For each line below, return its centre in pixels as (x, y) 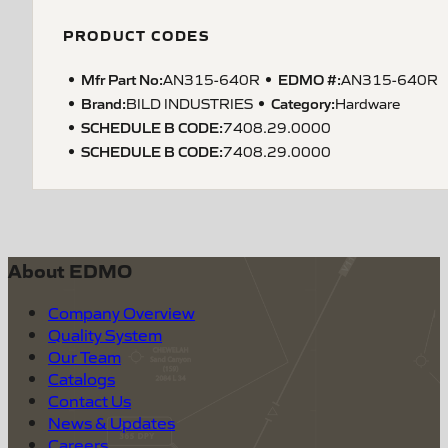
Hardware (367, 103)
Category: (303, 102)
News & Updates (111, 422)
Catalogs (81, 378)
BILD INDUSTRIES (189, 103)
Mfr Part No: (122, 78)
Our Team (84, 356)
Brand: (103, 102)
